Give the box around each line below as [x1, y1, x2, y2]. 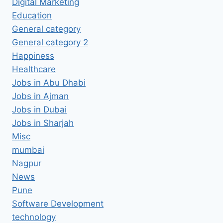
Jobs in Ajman [12, 91, 69, 101]
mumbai [12, 144, 44, 155]
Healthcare [12, 64, 56, 74]
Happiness [12, 50, 54, 61]
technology [12, 212, 56, 222]
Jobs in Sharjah [12, 117, 74, 128]
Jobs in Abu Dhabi [12, 77, 86, 88]
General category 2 [12, 37, 88, 47]
